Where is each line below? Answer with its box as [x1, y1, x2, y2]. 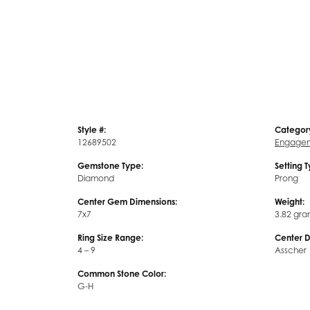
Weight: [275, 197, 304, 208]
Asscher [275, 245, 307, 256]
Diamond [77, 173, 114, 184]
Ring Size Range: [77, 232, 143, 244]
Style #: [77, 125, 106, 136]
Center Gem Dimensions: [77, 197, 177, 208]
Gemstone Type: [77, 161, 143, 172]
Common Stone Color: [77, 268, 166, 280]
